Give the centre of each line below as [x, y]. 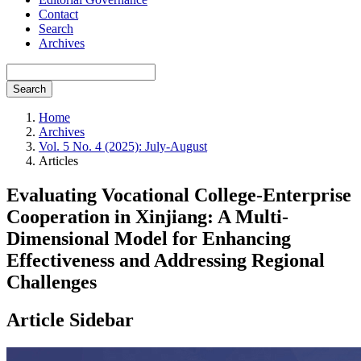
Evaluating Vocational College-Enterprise [179, 195]
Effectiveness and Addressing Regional [166, 260]
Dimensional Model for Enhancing [149, 238]
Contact [58, 14]
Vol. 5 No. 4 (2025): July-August [123, 146]
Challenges [52, 282]
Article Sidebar [70, 320]
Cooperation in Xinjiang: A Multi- [147, 216]
